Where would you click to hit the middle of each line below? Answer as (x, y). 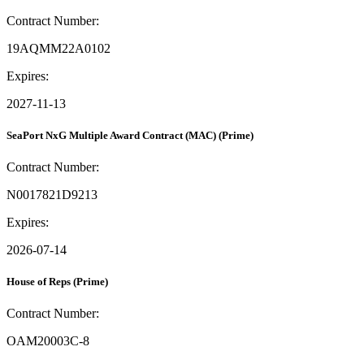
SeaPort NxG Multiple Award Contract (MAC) (111, 135)
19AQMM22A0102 (58, 48)
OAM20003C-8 (48, 341)
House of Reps (39, 282)
